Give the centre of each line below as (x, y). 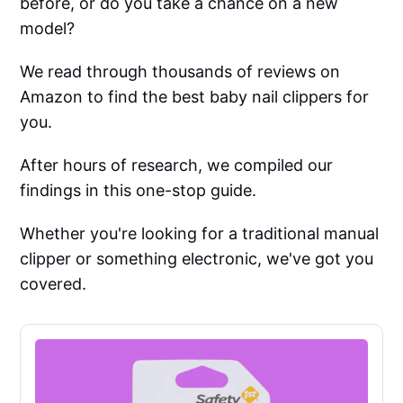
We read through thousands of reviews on (180, 72)
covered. (54, 284)
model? (48, 29)
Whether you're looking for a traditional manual (200, 234)
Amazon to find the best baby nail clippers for (195, 97)
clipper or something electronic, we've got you (197, 259)
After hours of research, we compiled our (177, 166)
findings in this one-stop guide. (139, 191)
